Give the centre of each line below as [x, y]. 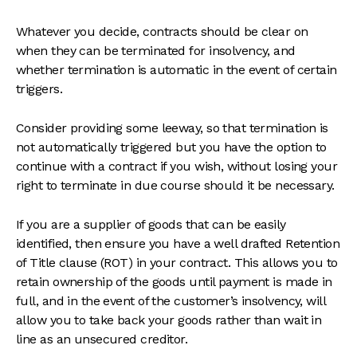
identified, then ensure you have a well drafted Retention [178, 243]
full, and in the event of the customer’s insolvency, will [171, 301]
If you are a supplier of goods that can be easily [151, 224]
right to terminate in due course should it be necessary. [175, 185]
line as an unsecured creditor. [102, 339]
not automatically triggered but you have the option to [171, 147]
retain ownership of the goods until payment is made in [174, 282]
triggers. [39, 89]
